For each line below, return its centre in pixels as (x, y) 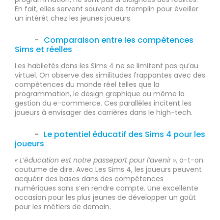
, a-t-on (190, 160)
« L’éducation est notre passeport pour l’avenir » (95, 160)
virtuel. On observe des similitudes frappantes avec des (110, 75)
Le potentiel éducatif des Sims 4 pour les (124, 135)
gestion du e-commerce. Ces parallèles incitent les (103, 103)
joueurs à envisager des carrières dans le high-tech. (104, 113)
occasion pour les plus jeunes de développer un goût (105, 198)
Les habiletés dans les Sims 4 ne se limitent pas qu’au (107, 66)
